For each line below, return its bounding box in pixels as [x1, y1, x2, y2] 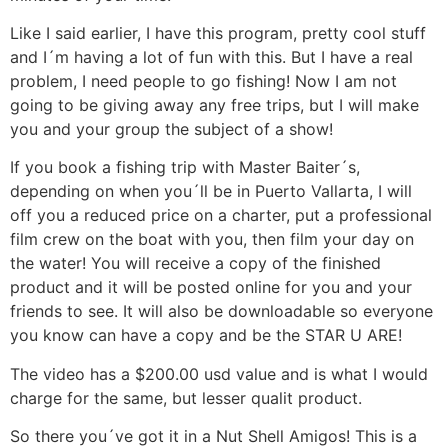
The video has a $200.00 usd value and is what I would [10, 363, 428, 384]
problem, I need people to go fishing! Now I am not [10, 71, 397, 92]
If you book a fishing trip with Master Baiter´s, [10, 157, 360, 178]
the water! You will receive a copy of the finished [10, 253, 381, 274]
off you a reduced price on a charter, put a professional [10, 205, 432, 226]
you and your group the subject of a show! [10, 119, 343, 140]
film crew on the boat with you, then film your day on [10, 229, 414, 250]
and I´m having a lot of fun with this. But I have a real [10, 47, 413, 68]
